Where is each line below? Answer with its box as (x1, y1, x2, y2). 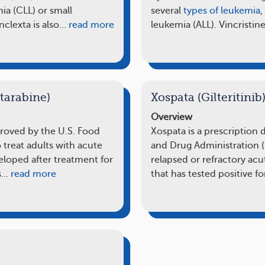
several (151, 5, 183, 16)
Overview (151, 111, 192, 122)
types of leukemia (183, 5, 260, 16)
